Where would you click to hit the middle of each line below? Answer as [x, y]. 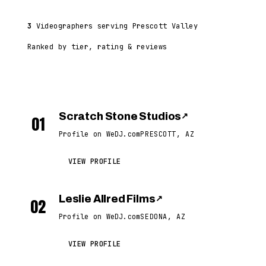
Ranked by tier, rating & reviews [97, 47]
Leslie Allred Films [107, 199]
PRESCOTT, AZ [167, 134]
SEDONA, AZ [163, 216]
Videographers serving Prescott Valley [115, 26]
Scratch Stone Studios [120, 116]
